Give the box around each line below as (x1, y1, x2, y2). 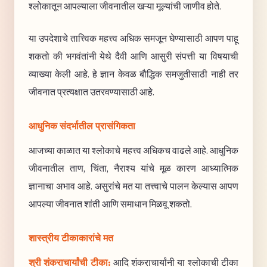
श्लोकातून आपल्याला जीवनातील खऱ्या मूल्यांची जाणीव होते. (29, 1, 221, 11)
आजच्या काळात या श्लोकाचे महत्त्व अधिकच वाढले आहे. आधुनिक (29, 145, 238, 156)
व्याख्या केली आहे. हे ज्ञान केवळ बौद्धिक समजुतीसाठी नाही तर (29, 69, 238, 79)
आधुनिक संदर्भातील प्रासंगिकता (29, 120, 135, 132)
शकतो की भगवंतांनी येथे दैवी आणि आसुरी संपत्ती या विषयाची (29, 51, 238, 61)
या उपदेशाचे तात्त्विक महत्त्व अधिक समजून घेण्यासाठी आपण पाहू (29, 33, 238, 44)
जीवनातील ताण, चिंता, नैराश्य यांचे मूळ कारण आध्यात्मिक (29, 163, 238, 173)
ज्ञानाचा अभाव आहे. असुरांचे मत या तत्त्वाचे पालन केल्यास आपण (29, 181, 238, 191)
